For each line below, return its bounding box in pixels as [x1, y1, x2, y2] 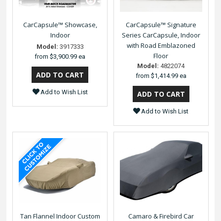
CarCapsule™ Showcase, [23, 20, 97, 29]
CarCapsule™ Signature [125, 20, 196, 29]
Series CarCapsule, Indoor [121, 30, 200, 39]
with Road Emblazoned [126, 40, 195, 50]
